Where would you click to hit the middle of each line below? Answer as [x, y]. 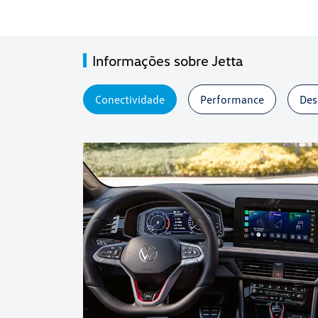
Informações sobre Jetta [168, 61]
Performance [232, 100]
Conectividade [130, 100]
